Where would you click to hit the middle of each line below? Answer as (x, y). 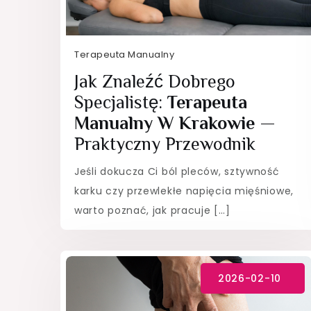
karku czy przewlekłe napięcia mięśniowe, (184, 191)
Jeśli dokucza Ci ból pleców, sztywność (177, 171)
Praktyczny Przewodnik (165, 144)
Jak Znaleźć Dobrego (155, 81)
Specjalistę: (121, 102)
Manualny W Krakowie (165, 123)
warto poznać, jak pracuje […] (152, 210)
